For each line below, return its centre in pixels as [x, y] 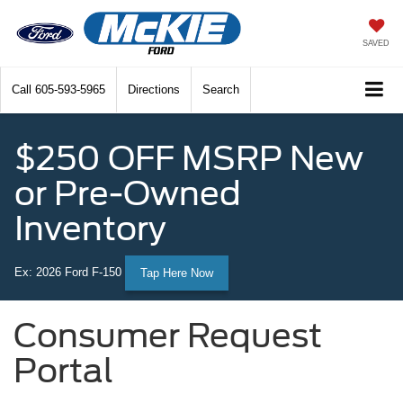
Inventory [90, 229]
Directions [154, 90]
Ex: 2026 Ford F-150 [68, 272]
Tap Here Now [177, 273]
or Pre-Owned [128, 194]
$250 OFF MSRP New [189, 159]
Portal [63, 371]
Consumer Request [168, 336]
